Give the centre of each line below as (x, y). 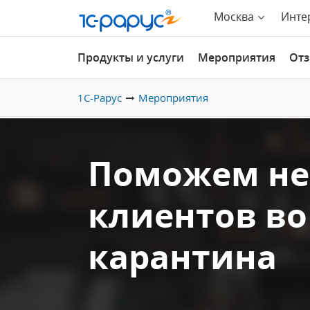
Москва (234, 17)
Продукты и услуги (131, 57)
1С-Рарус (100, 98)
